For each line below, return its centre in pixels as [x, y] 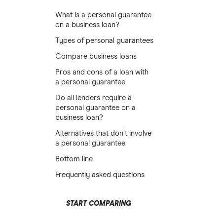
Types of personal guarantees [104, 41]
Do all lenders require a [93, 98]
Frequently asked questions [100, 175]
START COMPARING [99, 204]
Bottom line [74, 159]
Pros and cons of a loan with [102, 72]
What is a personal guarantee [103, 15]
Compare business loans [96, 56]
